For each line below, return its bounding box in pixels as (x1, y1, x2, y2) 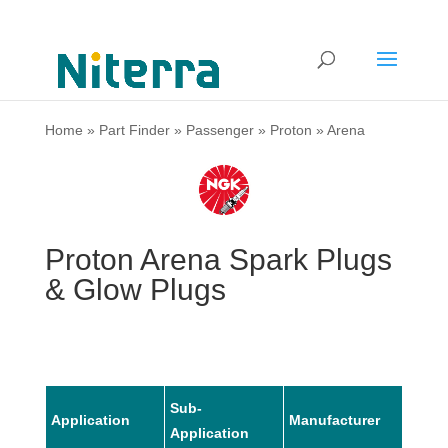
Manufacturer (288, 411, 380, 428)
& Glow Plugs (44, 272, 226, 306)
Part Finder (98, 122, 170, 138)
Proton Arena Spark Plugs (44, 242, 392, 276)
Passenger (185, 122, 254, 138)
